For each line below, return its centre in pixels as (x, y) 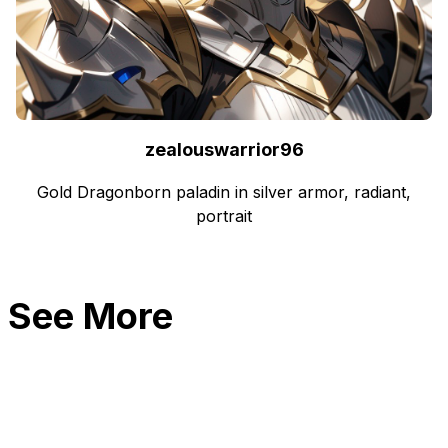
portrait (224, 216)
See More (90, 316)
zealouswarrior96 (224, 149)
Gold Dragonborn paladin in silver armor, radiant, (224, 192)
